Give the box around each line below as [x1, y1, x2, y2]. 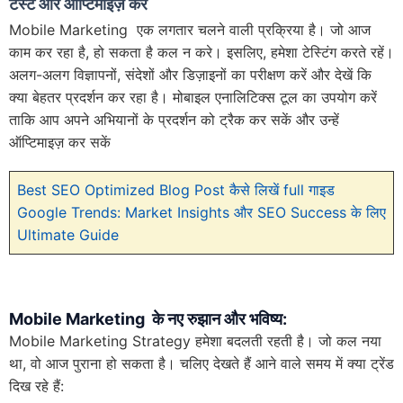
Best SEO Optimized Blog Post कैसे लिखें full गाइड [17, 180, 335, 199]
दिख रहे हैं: [9, 376, 64, 395]
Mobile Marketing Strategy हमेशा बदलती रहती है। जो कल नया [9, 331, 381, 350]
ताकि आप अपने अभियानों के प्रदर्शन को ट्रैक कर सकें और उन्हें [9, 110, 339, 129]
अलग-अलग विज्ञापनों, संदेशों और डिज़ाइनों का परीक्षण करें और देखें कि [9, 65, 372, 84]
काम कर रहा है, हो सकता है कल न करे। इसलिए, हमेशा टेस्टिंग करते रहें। [9, 42, 394, 61]
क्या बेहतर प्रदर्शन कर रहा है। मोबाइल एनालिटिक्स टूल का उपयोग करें [9, 87, 377, 106]
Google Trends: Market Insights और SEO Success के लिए [17, 202, 386, 221]
